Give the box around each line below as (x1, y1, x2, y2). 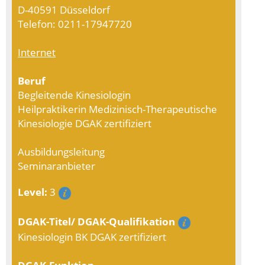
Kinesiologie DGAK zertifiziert (18, 115, 151, 130)
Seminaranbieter (18, 158, 95, 173)
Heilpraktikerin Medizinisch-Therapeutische (18, 101, 217, 116)
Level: (18, 184, 47, 199)
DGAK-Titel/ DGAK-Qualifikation (18, 214, 175, 228)
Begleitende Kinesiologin (18, 87, 131, 102)
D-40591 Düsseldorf (18, 2, 110, 17)
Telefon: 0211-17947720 (18, 16, 132, 31)
